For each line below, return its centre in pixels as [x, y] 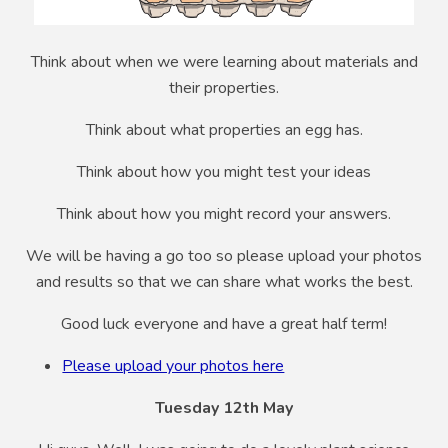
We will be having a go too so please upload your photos [224, 256]
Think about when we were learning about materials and [224, 62]
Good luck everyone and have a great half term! [224, 324]
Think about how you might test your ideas [224, 172]
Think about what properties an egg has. [224, 130]
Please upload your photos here [173, 366]
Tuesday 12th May [224, 408]
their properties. [224, 88]
